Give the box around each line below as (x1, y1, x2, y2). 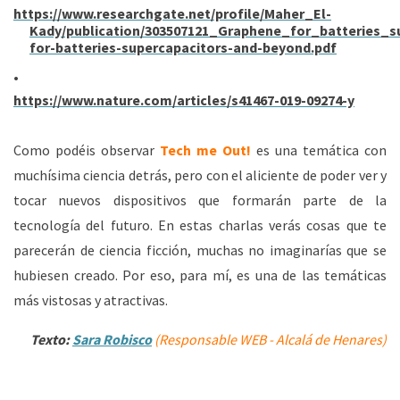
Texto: (30, 330, 70, 348)
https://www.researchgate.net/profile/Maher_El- (13, 4, 331, 22)
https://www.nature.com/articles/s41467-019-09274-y (13, 91, 354, 109)
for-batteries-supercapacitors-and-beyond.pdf (29, 38, 337, 56)
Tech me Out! (160, 141, 251, 159)
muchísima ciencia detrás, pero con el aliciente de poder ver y (13, 166, 387, 184)
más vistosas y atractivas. (13, 291, 168, 309)
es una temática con (251, 141, 387, 159)
